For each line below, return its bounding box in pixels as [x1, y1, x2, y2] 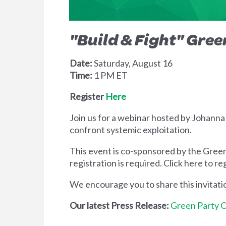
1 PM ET [92, 69, 129, 81]
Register [70, 90, 105, 102]
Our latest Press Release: [70, 199, 171, 211]
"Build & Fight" [70, 27, 186, 50]
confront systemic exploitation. [70, 124, 192, 135]
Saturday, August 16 [92, 57, 173, 69]
